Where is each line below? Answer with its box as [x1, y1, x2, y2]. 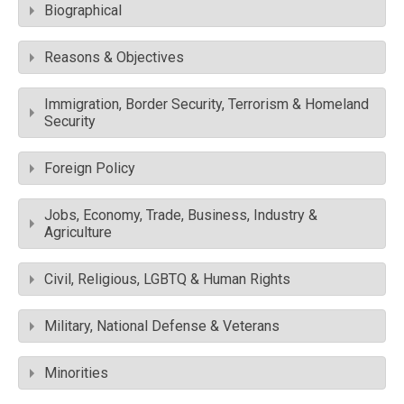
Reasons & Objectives [44, 49, 184, 67]
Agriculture [44, 224, 112, 242]
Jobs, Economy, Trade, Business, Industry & [44, 207, 317, 225]
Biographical [44, 2, 122, 20]
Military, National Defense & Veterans [44, 317, 280, 335]
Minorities [44, 364, 108, 382]
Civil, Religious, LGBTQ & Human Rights [44, 271, 290, 289]
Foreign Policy [44, 160, 135, 178]
